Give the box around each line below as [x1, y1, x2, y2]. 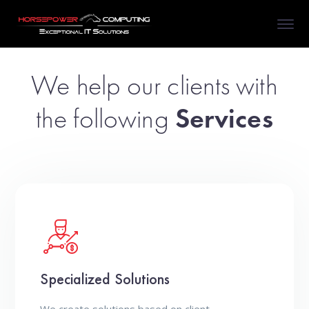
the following [36, 101, 169, 136]
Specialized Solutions [40, 269, 170, 289]
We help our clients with [31, 68, 278, 103]
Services [168, 101, 273, 136]
